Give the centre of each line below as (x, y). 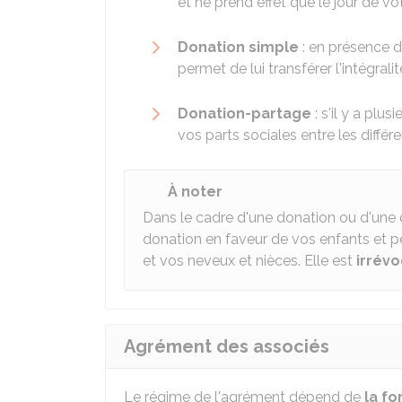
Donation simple (238, 47)
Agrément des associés (227, 346)
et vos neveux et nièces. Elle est (249, 261)
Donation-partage (245, 114)
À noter (195, 192)
